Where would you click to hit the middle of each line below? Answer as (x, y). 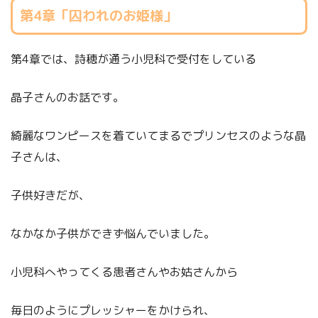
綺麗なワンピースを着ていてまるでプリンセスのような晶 (158, 136)
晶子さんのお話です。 (67, 98)
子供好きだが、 (50, 196)
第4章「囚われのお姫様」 (98, 16)
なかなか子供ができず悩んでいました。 (113, 234)
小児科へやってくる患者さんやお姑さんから (124, 272)
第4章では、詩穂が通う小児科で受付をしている (133, 59)
